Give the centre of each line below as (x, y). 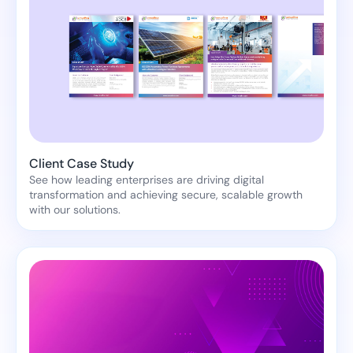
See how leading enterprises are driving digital (147, 180)
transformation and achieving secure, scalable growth (166, 195)
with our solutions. (75, 210)
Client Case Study (82, 164)
